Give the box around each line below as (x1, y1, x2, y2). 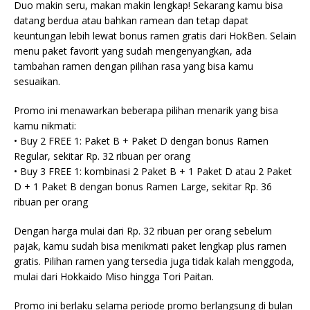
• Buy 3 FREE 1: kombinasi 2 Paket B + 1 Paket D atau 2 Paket (14, 165, 292, 178)
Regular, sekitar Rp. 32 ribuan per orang (14, 149, 190, 163)
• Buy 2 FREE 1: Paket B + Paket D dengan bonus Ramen (14, 134, 268, 147)
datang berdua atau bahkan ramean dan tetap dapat (14, 14, 248, 27)
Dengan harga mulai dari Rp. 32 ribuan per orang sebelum (14, 224, 272, 237)
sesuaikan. (14, 75, 60, 88)
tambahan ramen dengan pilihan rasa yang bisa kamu (14, 60, 253, 73)
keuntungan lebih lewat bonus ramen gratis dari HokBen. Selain (14, 29, 296, 42)
